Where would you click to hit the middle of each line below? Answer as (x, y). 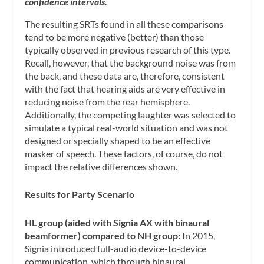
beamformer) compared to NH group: (103, 235)
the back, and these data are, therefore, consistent (125, 75)
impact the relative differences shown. (101, 166)
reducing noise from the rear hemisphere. (108, 101)
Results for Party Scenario (80, 194)
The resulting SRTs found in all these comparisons (124, 24)
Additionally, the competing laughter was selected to (131, 114)
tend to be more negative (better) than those (115, 37)
